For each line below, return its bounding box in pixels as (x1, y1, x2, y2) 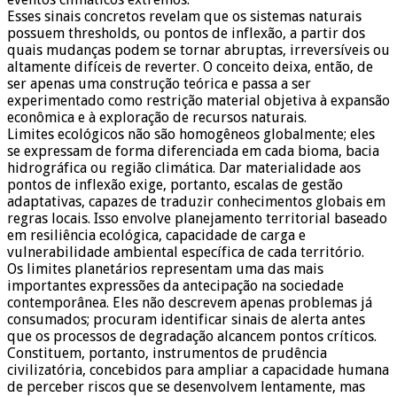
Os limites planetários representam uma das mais (7, 261, 323, 278)
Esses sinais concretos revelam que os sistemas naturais (7, 8, 362, 26)
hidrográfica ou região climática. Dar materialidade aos (7, 160, 361, 177)
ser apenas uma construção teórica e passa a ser (7, 75, 311, 93)
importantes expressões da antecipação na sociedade (7, 277, 344, 295)
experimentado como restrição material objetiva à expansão (7, 92, 390, 110)
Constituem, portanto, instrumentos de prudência (7, 345, 327, 362)
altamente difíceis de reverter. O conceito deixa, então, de (7, 58, 373, 76)
